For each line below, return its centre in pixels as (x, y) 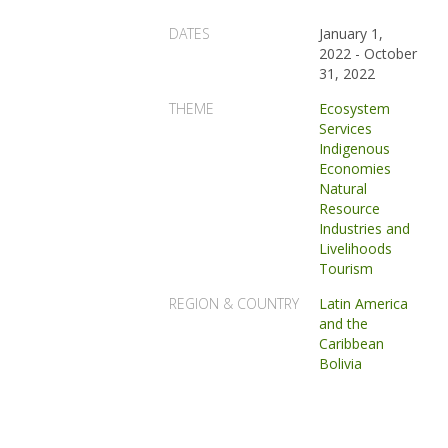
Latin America (364, 303)
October (391, 53)
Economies (355, 168)
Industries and (365, 228)
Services (346, 128)
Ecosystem (355, 108)
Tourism (346, 268)
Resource (350, 208)
